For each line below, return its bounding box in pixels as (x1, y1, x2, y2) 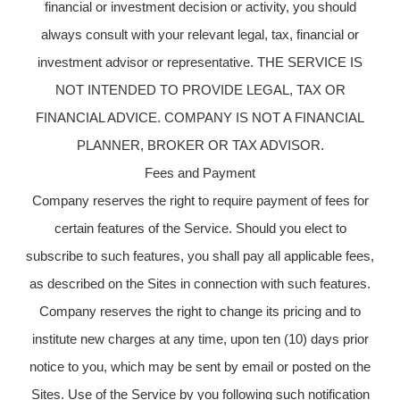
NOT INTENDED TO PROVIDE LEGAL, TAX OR (54, 81, 346, 97)
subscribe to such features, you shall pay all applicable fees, (26, 247, 374, 263)
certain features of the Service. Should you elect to (54, 220, 346, 236)
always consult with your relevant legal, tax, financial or (41, 26, 359, 42)
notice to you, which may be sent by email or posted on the (29, 358, 371, 374)
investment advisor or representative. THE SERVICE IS (37, 54, 362, 70)
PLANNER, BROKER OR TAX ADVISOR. (76, 137, 324, 153)
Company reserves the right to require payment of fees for (31, 192, 369, 208)
